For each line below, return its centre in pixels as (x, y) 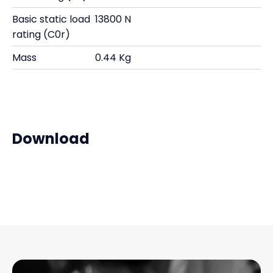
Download (51, 139)
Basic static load (51, 19)
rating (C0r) (41, 34)
